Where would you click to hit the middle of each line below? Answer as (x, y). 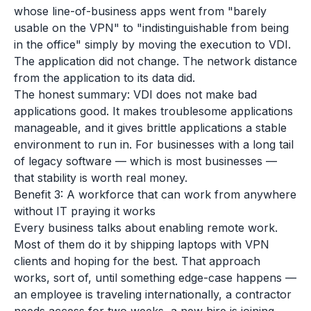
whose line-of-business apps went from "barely (140, 11)
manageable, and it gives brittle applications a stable (150, 128)
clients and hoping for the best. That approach (137, 261)
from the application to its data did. (104, 78)
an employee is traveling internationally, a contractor (153, 294)
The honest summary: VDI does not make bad (135, 94)
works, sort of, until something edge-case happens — (155, 278)
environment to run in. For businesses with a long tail (154, 144)
